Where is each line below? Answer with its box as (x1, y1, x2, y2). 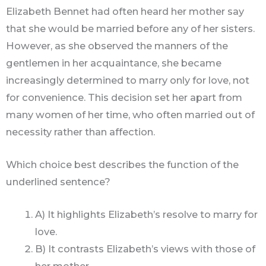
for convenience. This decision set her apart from (6, 91, 242, 103)
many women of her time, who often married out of (6, 108, 255, 121)
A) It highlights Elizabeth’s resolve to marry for (35, 208, 258, 221)
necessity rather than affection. (6, 125, 155, 138)
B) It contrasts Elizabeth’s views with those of (35, 243, 256, 255)
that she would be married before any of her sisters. (6, 22, 255, 34)
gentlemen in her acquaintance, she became (6, 56, 221, 69)
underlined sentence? (6, 176, 113, 188)
